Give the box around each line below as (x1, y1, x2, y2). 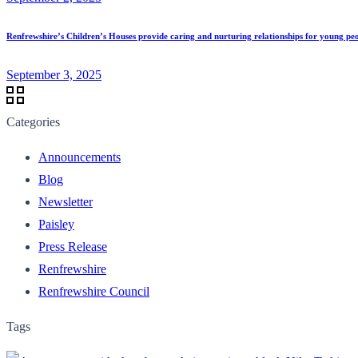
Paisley (38, 217, 74, 231)
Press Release (38, 239, 107, 253)
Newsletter (38, 194, 93, 209)
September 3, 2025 (6, 67, 101, 82)
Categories (6, 114, 60, 129)
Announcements (38, 149, 121, 164)
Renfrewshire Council (38, 284, 149, 298)
